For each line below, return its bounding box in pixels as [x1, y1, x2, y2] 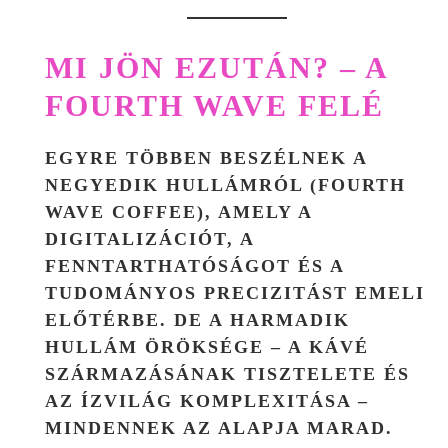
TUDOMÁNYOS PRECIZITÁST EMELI [45, 282, 425, 303]
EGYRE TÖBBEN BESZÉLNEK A [45, 147, 367, 168]
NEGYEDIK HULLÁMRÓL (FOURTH [45, 174, 406, 195]
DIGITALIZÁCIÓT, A [45, 228, 254, 249]
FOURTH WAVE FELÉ [45, 88, 384, 122]
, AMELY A [205, 201, 312, 222]
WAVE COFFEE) [45, 201, 205, 222]
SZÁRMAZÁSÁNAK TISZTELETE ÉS [45, 363, 410, 384]
